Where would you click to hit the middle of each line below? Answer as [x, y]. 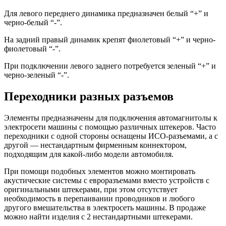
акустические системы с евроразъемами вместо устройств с [107, 180]
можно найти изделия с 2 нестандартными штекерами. [98, 216]
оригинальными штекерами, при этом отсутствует [91, 189]
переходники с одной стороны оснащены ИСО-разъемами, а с [111, 136]
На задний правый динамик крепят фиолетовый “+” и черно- [110, 39]
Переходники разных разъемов [89, 96]
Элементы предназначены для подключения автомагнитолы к [111, 118]
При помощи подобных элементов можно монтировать [100, 171]
